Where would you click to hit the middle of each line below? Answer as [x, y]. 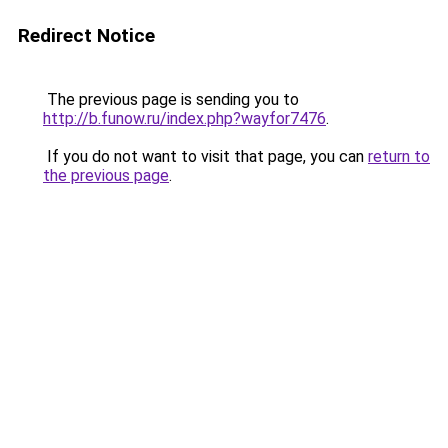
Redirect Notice [86, 35]
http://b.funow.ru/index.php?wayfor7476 [184, 118]
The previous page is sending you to [171, 99]
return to [399, 156]
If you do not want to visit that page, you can [205, 156]
